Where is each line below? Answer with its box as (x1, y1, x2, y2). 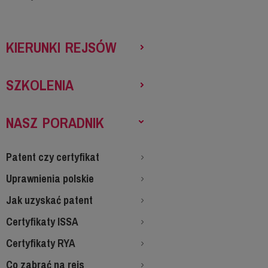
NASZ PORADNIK (6, 113, 104, 132)
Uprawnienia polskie (6, 171, 94, 186)
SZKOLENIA (6, 75, 74, 95)
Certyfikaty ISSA (6, 214, 78, 229)
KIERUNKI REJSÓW (6, 38, 117, 57)
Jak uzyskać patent (6, 193, 93, 208)
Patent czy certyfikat (6, 150, 99, 165)
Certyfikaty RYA (6, 236, 75, 251)
